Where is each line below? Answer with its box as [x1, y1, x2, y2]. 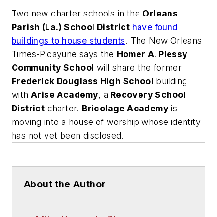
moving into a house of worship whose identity [12, 117, 201, 127]
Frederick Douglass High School [12, 76, 154, 87]
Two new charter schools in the [12, 8, 143, 19]
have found [132, 22, 178, 32]
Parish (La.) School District [12, 22, 132, 32]
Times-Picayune [12, 49, 77, 60]
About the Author [24, 178, 106, 190]
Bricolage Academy [82, 103, 169, 114]
